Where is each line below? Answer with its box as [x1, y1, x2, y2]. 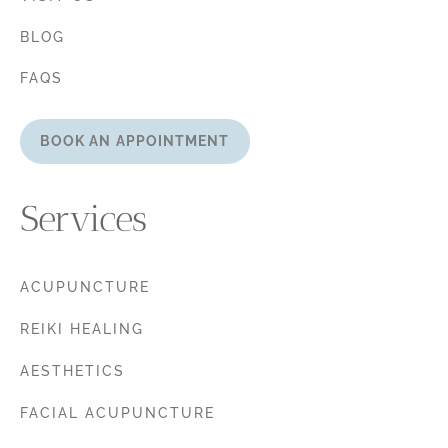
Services [20, 197, 146, 241]
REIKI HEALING [20, 321, 144, 338]
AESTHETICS [20, 363, 125, 380]
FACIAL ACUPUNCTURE [20, 405, 215, 422]
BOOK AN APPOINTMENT [40, 133, 230, 150]
